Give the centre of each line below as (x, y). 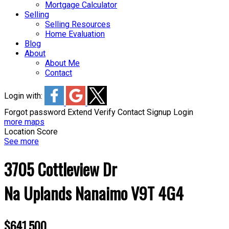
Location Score (31, 132)
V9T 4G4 (157, 193)
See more (21, 141)
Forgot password (35, 112)
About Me (62, 63)
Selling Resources (78, 24)
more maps (24, 122)
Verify (105, 112)
